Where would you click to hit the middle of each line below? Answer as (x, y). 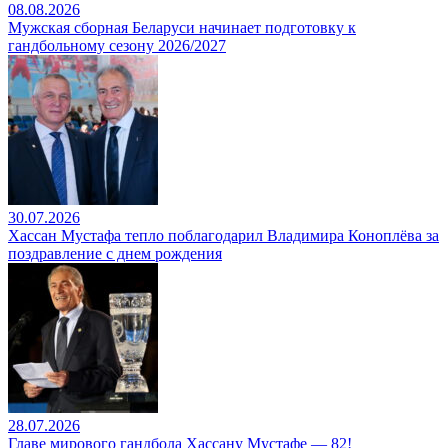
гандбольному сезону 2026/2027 (117, 45)
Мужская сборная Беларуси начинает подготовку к (182, 27)
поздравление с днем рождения (115, 253)
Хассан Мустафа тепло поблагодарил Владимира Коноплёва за (223, 235)
